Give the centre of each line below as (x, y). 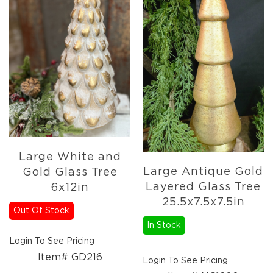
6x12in (70, 187)
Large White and (70, 157)
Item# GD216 (70, 257)
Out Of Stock (41, 211)
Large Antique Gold (203, 172)
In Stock (164, 225)
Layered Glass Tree (203, 187)
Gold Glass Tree (70, 172)
